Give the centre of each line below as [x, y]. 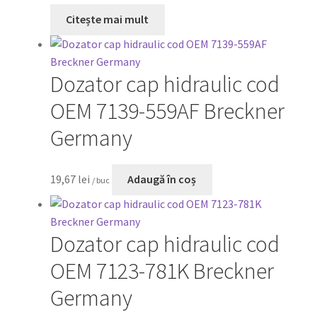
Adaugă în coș [162, 179]
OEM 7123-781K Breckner [162, 271]
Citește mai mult [108, 19]
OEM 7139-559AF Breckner [167, 111]
